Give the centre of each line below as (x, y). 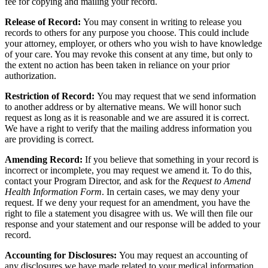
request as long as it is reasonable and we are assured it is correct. (127, 118)
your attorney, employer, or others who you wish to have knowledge (133, 44)
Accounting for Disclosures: (62, 255)
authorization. (31, 76)
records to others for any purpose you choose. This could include (127, 33)
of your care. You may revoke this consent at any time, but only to (129, 54)
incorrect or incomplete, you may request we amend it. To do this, (128, 170)
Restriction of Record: (51, 96)
